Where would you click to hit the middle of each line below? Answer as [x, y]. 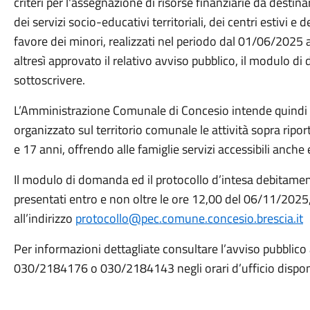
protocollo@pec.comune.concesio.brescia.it [189, 218]
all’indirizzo [44, 218]
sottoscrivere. [49, 80]
